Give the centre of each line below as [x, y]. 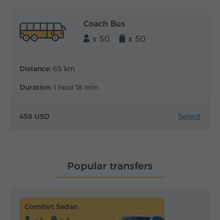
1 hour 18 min [75, 87]
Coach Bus [104, 24]
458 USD [35, 116]
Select [189, 116]
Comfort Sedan [51, 207]
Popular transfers [110, 166]
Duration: [36, 87]
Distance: [35, 69]
